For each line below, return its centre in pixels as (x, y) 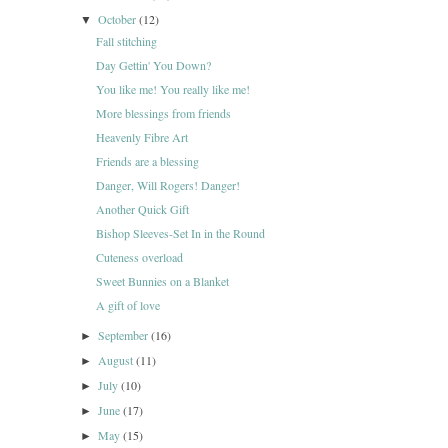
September (125, 335)
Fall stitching (126, 41)
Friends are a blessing (147, 161)
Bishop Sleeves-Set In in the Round (180, 233)
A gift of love (127, 305)
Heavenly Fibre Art (141, 137)
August (117, 360)
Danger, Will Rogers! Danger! (167, 185)
